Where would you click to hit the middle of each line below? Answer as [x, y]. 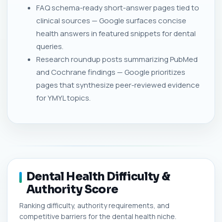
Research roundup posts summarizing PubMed [117, 59]
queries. [50, 46]
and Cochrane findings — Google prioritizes [111, 72]
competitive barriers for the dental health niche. [98, 216]
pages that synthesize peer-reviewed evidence [118, 85]
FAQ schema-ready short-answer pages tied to [118, 7]
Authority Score [72, 189]
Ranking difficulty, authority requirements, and [94, 205]
